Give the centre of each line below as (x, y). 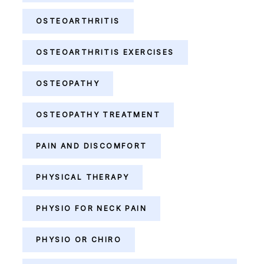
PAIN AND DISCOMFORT (92, 146)
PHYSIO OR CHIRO (79, 240)
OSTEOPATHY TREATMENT (98, 115)
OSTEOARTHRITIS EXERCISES (105, 52)
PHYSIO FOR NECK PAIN (91, 208)
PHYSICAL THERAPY (83, 177)
